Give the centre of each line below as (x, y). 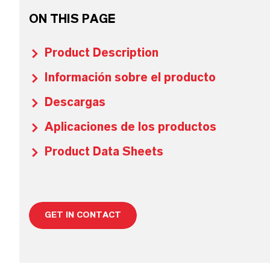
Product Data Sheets (104, 152)
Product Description (102, 53)
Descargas (75, 102)
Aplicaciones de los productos (130, 127)
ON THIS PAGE (72, 19)
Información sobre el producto (130, 78)
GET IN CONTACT (83, 215)
